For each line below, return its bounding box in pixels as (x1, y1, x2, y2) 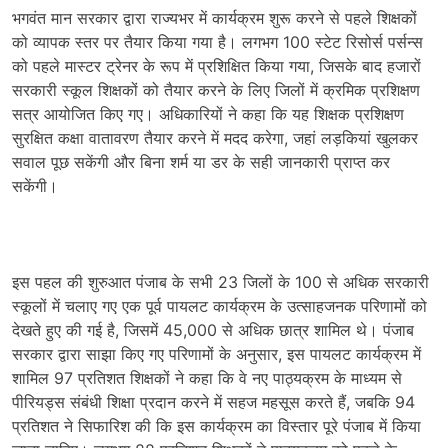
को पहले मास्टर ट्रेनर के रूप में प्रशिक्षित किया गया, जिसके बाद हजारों (12, 56, 421, 76)
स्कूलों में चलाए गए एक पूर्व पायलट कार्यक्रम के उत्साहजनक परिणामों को (12, 296, 427, 316)
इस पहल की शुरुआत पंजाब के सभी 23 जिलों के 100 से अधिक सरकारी (12, 272, 429, 292)
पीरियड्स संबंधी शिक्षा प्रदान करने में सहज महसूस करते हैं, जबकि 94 (12, 392, 415, 412)
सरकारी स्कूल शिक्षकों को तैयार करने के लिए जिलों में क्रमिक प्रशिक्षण (12, 80, 420, 100)
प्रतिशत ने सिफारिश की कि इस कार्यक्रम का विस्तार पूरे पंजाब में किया (12, 416, 421, 436)
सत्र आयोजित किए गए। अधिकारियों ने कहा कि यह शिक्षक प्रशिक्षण (12, 104, 404, 124)
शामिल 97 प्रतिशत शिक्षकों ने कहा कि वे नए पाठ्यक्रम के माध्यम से (12, 368, 402, 388)
